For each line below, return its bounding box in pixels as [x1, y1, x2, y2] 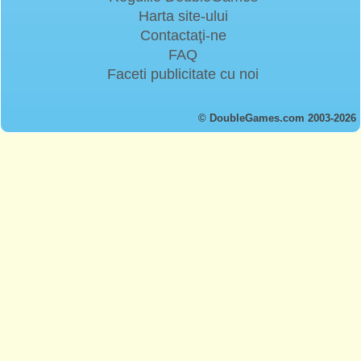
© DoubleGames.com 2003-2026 [198, 111, 356, 124]
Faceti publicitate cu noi [107, 65, 259, 82]
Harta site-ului [138, 7, 228, 24]
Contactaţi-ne [139, 27, 226, 44]
